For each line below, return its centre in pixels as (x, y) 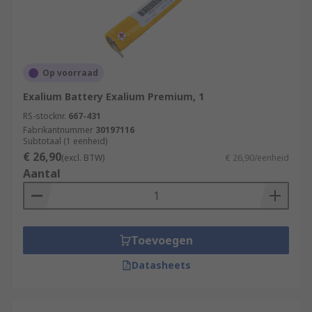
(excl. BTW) (83, 158)
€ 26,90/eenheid (257, 158)
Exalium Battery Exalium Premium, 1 (114, 96)
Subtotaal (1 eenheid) (65, 141)
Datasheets (161, 265)
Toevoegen (162, 240)
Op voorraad (70, 73)
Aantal (42, 173)
